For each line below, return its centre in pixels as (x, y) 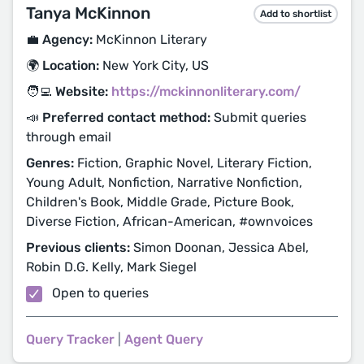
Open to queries (99, 293)
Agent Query (164, 339)
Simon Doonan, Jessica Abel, (219, 247)
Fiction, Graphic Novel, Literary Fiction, (193, 163)
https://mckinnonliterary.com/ (206, 91)
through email (69, 137)
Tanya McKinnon (88, 13)
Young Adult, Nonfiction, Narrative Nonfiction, (164, 182)
